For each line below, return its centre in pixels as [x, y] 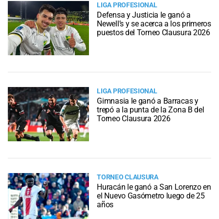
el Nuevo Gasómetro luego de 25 [151, 196]
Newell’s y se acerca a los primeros [154, 24]
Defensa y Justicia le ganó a [144, 15]
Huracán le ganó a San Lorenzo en [154, 187]
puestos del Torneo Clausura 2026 [153, 33]
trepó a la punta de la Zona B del [151, 110]
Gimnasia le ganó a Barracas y [148, 101]
